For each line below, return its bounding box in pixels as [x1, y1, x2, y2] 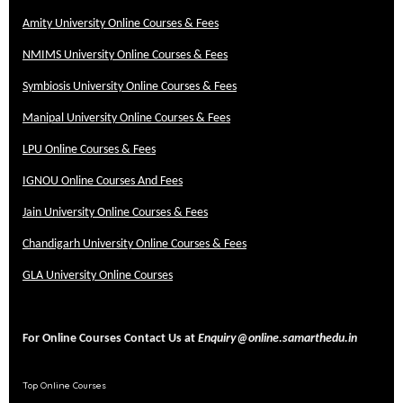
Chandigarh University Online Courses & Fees [22, 238, 246, 250]
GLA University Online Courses [22, 270, 173, 282]
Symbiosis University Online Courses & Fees [22, 81, 237, 93]
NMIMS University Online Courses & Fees [22, 49, 228, 61]
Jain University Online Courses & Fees [22, 207, 208, 219]
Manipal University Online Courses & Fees [22, 112, 230, 124]
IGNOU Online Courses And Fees [22, 175, 183, 187]
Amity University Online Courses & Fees [22, 18, 219, 30]
